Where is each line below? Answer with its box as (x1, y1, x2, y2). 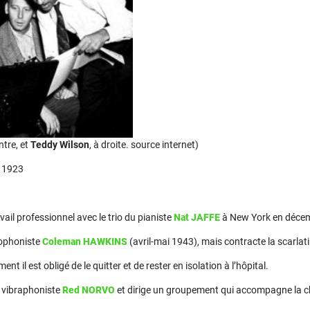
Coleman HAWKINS (42, 236, 127, 247)
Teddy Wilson (30, 139, 89, 150)
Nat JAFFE (174, 212, 220, 223)
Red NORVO (62, 284, 115, 295)
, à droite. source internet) (89, 139, 199, 150)
